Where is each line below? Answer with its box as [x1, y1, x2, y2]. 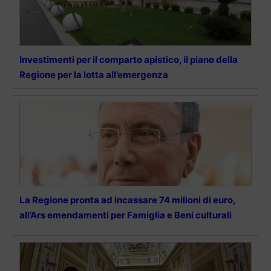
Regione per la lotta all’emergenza [19, 68, 168, 80]
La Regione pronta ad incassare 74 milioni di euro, [19, 194, 235, 206]
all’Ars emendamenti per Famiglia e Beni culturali [19, 209, 232, 221]
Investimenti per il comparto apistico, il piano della [19, 53, 238, 65]
